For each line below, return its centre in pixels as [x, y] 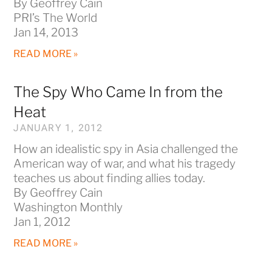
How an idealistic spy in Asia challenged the [126, 149]
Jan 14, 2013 [46, 32]
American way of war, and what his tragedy [125, 163]
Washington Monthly [68, 207]
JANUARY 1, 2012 [58, 127]
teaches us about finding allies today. [110, 178]
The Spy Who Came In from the [118, 92]
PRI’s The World [56, 18]
